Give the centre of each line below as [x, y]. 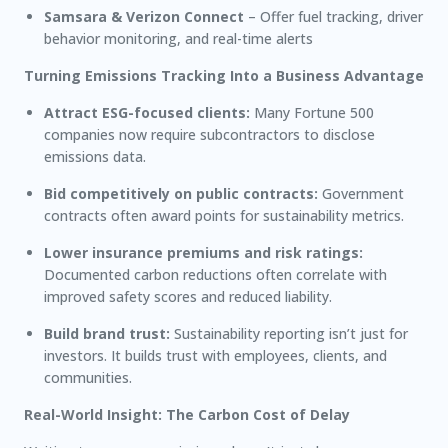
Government [361, 193]
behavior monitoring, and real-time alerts [178, 38]
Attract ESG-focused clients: [147, 112]
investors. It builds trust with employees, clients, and [215, 355]
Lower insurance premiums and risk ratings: [203, 252]
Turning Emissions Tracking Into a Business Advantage [224, 75]
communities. [88, 377]
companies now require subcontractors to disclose [209, 134]
